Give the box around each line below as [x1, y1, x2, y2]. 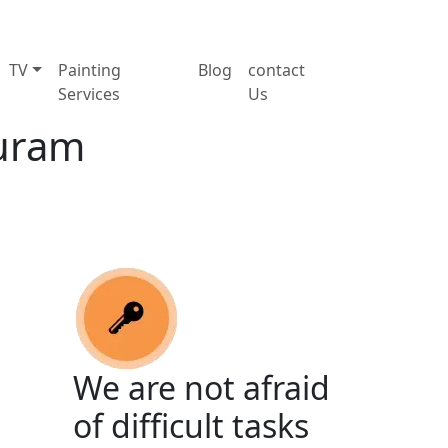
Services [57, 82, 120, 105]
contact [248, 58, 306, 81]
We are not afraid [73, 365, 330, 409]
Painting [57, 58, 121, 81]
